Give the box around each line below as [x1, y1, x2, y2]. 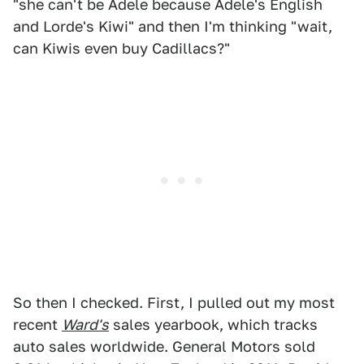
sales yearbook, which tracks [109, 316, 318, 333]
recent [13, 316, 62, 333]
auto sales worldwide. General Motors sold [13, 338, 315, 355]
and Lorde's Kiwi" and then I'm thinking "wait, [13, 18, 332, 35]
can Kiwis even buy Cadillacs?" [13, 40, 230, 57]
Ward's [62, 316, 109, 333]
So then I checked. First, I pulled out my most [13, 294, 335, 311]
